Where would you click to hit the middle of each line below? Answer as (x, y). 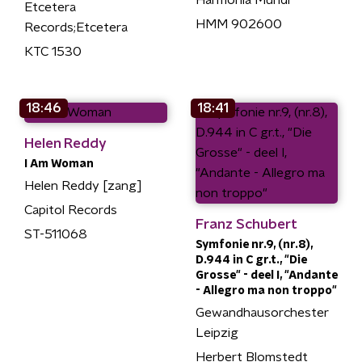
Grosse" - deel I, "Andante (266, 275)
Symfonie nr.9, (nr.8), (254, 244)
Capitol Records (71, 210)
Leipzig (217, 333)
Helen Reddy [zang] (83, 185)
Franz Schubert (246, 224)
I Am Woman (59, 164)
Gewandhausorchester (262, 312)
